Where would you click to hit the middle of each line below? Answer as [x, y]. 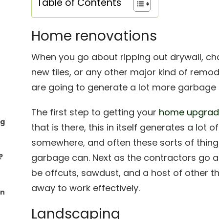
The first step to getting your [95, 112]
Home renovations [94, 36]
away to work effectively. [86, 188]
